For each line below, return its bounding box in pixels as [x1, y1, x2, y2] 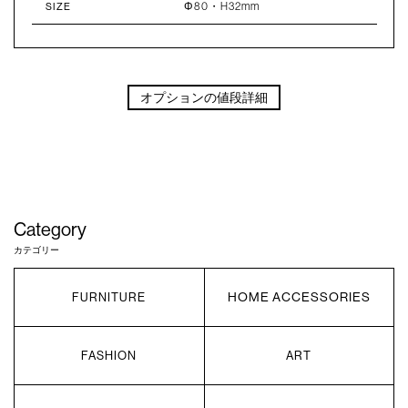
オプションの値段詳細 [140, 89, 268, 107]
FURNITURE [72, 290, 147, 305]
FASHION [81, 348, 138, 363]
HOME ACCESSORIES [227, 289, 371, 306]
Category [14, 218, 87, 241]
